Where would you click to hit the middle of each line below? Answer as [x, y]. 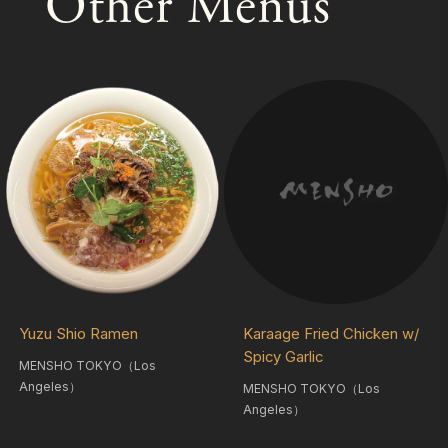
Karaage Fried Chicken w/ [330, 333]
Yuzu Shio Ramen [78, 333]
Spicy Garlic [282, 356]
